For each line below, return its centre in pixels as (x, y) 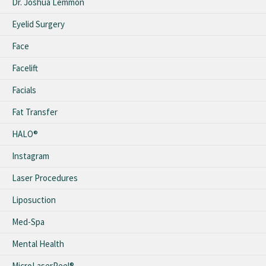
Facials (24, 90)
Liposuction (34, 199)
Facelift (25, 68)
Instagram (31, 156)
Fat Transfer (35, 112)
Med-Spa (28, 221)
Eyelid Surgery (38, 24)
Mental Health (38, 243)
